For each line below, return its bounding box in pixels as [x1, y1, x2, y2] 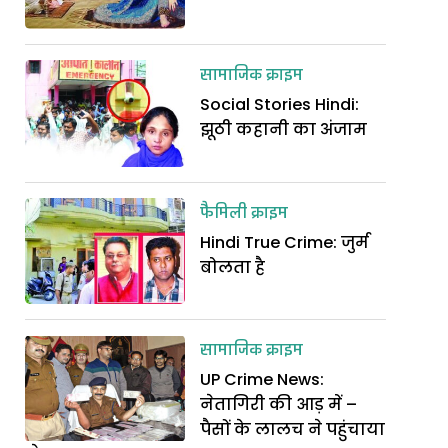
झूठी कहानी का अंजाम [200, 117, 368, 141]
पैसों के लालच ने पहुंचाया [200, 418, 386, 442]
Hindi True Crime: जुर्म [200, 230, 370, 254]
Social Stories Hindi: [200, 92, 360, 116]
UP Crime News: [200, 368, 325, 392]
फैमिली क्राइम [200, 199, 289, 228]
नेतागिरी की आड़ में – [200, 393, 358, 417]
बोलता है [200, 255, 266, 279]
